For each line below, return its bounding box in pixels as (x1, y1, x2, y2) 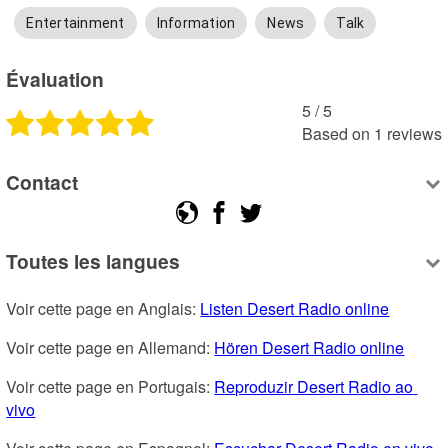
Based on (301, 122, 370, 146)
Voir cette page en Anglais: (6, 297, 201, 321)
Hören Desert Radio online (214, 336, 405, 360)
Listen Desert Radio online (200, 297, 390, 321)
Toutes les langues (6, 247, 181, 276)
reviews (386, 122, 442, 146)
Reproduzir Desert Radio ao (214, 375, 414, 399)
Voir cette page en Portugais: (6, 375, 215, 399)
